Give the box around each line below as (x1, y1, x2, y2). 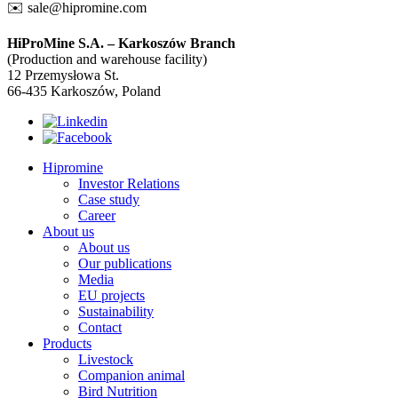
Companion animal (78, 368, 185, 384)
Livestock (78, 352, 133, 368)
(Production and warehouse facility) (7, 52, 207, 68)
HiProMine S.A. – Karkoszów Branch (7, 36, 235, 52)
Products (43, 336, 92, 352)
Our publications (78, 256, 171, 272)
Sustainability (78, 304, 154, 320)
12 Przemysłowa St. (7, 68, 119, 84)
